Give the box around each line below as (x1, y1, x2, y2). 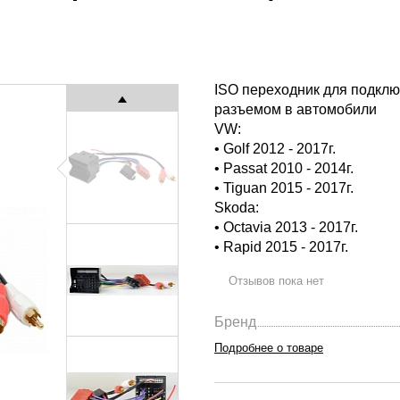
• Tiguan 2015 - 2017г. (214, 180, 354, 196)
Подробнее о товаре (214, 341, 323, 355)
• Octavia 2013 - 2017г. (214, 220, 358, 235)
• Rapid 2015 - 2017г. (214, 239, 348, 254)
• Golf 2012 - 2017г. (214, 141, 336, 156)
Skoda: (214, 200, 259, 215)
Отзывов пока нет (229, 274, 324, 288)
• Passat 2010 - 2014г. (214, 161, 354, 176)
